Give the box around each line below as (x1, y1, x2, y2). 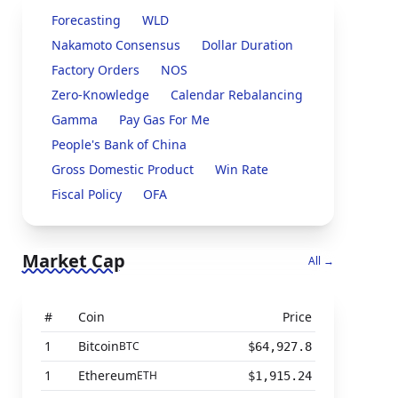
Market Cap (21, 249, 125, 273)
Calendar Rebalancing (170, 86, 303, 103)
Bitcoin (77, 338, 119, 354)
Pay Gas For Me (118, 111, 210, 128)
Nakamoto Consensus (51, 36, 180, 53)
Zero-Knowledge (51, 86, 149, 103)
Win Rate (214, 161, 268, 178)
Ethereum (77, 367, 137, 384)
